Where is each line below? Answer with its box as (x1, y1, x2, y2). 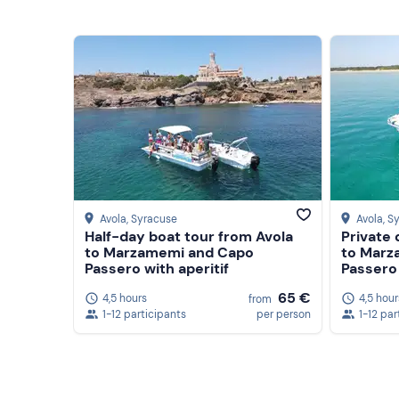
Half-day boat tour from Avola (85, 227, 293, 247)
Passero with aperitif (85, 259, 229, 279)
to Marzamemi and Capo (85, 243, 254, 263)
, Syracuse (126, 212, 177, 227)
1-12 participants (102, 306, 186, 322)
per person (256, 306, 311, 322)
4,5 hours (102, 290, 147, 305)
